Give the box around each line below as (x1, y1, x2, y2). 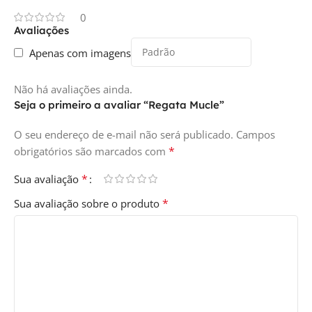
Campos (236, 127, 275, 141)
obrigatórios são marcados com (14, 143, 169, 158)
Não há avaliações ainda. (14, 81, 132, 96)
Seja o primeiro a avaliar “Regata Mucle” (14, 97, 224, 111)
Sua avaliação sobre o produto (14, 196, 162, 210)
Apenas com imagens (29, 45, 131, 60)
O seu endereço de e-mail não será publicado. (14, 127, 233, 141)
